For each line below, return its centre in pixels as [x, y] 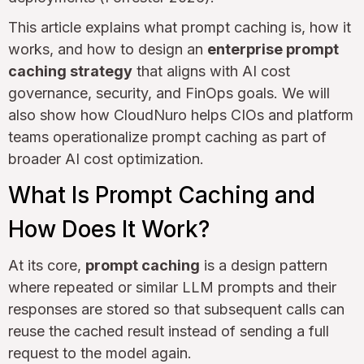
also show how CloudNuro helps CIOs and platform [181, 115]
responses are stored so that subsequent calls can [176, 309]
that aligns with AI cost [211, 71]
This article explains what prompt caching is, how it [180, 27]
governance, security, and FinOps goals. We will [169, 93]
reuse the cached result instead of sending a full [169, 331]
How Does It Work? [109, 229]
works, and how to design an [108, 49]
